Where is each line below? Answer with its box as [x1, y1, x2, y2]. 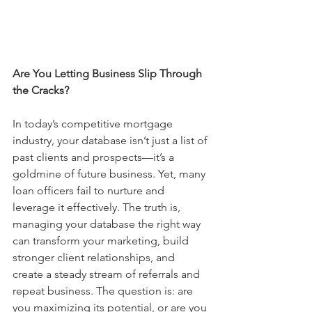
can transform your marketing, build [13, 233, 192, 247]
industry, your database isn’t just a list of [13, 133, 210, 147]
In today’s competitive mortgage [13, 116, 175, 130]
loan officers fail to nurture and [13, 183, 167, 197]
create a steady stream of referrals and [13, 267, 203, 281]
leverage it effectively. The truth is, [13, 200, 183, 214]
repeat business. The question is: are [13, 283, 196, 297]
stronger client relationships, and [13, 250, 178, 264]
